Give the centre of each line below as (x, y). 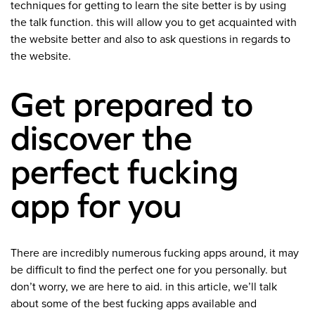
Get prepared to (132, 104)
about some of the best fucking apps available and (134, 304)
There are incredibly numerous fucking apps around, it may (155, 253)
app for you (96, 206)
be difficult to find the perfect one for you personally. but (149, 270)
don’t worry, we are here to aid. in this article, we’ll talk (144, 287)
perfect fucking (124, 172)
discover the (101, 138)
